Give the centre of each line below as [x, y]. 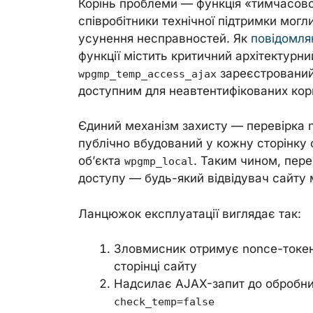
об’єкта [101, 161]
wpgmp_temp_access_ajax [147, 74]
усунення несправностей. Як [165, 38]
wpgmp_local [159, 161]
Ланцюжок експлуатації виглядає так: [190, 213]
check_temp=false [164, 302]
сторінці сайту [155, 266]
